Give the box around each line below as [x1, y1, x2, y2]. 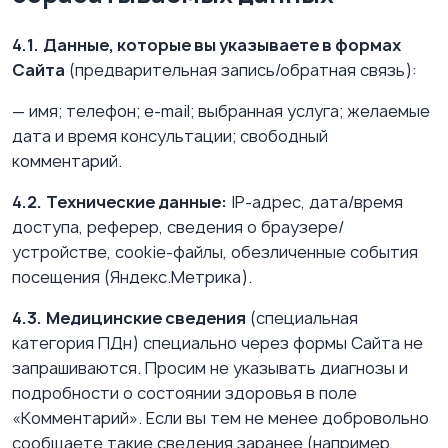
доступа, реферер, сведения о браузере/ [12, 216, 344, 239]
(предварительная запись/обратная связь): [65, 59, 417, 82]
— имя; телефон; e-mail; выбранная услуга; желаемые [12, 100, 430, 123]
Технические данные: [46, 191, 227, 214]
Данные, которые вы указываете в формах [43, 34, 401, 57]
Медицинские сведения [46, 307, 246, 330]
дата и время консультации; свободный [12, 125, 328, 148]
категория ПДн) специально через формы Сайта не [12, 332, 423, 355]
